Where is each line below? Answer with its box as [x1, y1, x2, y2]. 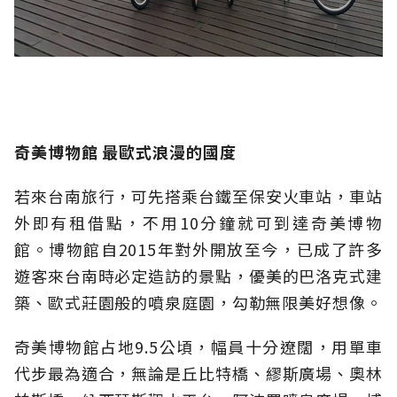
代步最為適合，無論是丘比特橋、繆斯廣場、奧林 [14, 362, 383, 385]
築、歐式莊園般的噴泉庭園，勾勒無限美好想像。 [14, 291, 383, 315]
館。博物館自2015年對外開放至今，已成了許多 [14, 237, 383, 261]
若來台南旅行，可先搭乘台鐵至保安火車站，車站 [14, 184, 383, 208]
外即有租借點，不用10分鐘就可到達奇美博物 [14, 211, 383, 235]
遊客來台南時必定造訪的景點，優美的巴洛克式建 [14, 264, 383, 288]
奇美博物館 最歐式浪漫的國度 [14, 140, 237, 164]
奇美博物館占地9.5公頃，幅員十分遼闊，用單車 [14, 335, 383, 359]
